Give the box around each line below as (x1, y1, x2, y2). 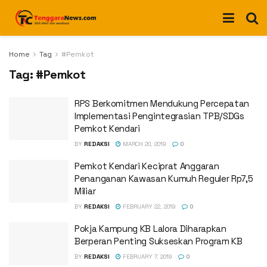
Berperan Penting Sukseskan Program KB (74, 235, 243, 247)
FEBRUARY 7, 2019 (121, 253, 172, 260)
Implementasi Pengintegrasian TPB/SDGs (74, 110, 244, 122)
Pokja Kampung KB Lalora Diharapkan (74, 223, 226, 234)
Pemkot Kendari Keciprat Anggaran (74, 160, 219, 172)
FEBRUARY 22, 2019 (121, 203, 176, 210)
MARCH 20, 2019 (121, 140, 166, 148)
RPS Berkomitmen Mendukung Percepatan (74, 98, 250, 109)
